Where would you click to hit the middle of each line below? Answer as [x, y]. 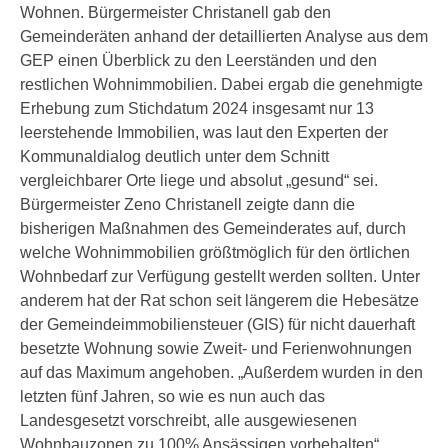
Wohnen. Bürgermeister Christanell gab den [175, 12]
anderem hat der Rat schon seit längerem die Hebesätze [219, 300]
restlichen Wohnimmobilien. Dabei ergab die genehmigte [221, 84]
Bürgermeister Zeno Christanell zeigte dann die [187, 204]
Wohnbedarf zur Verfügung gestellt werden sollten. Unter [220, 276]
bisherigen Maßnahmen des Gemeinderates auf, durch [213, 228]
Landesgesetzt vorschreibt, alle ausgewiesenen [188, 420]
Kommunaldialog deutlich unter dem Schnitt [174, 156]
